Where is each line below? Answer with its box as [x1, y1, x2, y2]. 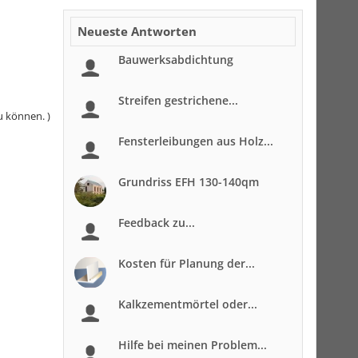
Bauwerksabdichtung [118, 52, 233, 67]
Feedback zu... [118, 215, 195, 230]
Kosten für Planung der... [118, 256, 255, 271]
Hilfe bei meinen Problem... [118, 337, 267, 352]
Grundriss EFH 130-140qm [118, 174, 259, 189]
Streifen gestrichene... [118, 93, 238, 108]
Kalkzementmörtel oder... [118, 296, 257, 312]
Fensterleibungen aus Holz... [118, 133, 273, 149]
